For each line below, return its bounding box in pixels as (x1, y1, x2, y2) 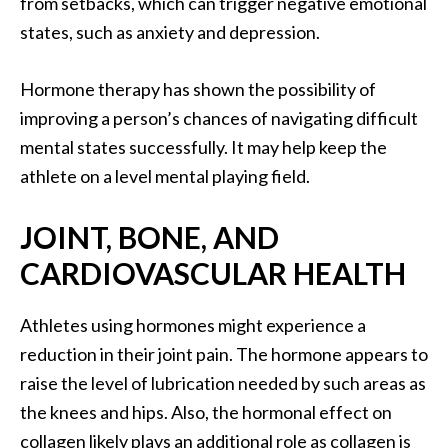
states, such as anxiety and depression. (20, 21, 320, 44)
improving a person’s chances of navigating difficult (20, 107, 418, 130)
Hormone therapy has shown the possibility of (20, 78, 376, 101)
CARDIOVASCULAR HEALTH (20, 255, 406, 292)
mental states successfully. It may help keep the (20, 136, 387, 159)
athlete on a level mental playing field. (20, 165, 310, 188)
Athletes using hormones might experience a (20, 314, 366, 337)
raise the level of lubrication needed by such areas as (20, 372, 426, 395)
